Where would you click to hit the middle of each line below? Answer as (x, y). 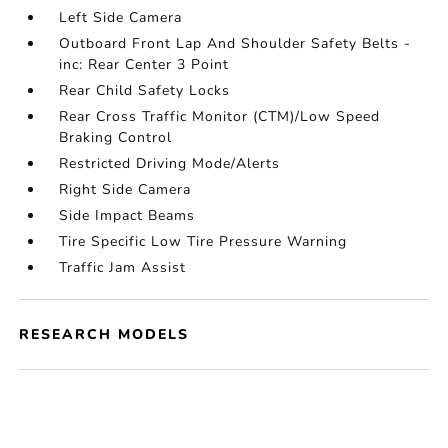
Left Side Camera (121, 17)
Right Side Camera (125, 189)
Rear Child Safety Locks (145, 90)
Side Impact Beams (127, 215)
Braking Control (116, 137)
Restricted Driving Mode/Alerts (170, 163)
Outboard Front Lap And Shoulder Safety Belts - (235, 43)
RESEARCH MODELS (104, 334)
